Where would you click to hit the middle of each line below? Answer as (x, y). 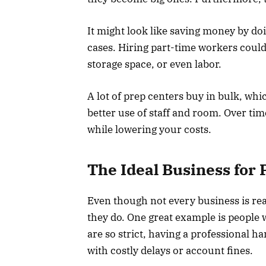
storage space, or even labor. (154, 64)
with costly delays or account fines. (170, 250)
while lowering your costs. (149, 130)
